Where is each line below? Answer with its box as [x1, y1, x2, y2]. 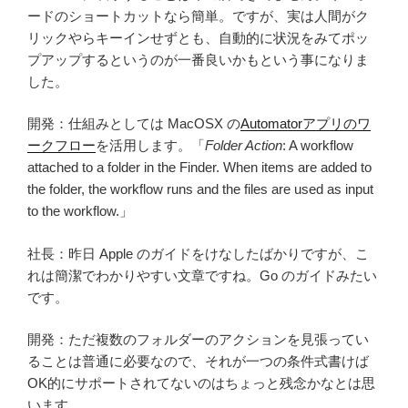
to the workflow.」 [27, 203, 133, 219]
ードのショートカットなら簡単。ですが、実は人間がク [27, 7, 369, 24]
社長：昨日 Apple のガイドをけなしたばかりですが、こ [27, 245, 369, 261]
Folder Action [205, 138, 282, 154]
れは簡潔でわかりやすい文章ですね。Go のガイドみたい [27, 267, 377, 283]
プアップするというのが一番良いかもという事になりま [27, 51, 369, 67]
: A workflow [282, 138, 353, 154]
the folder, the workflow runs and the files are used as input [27, 181, 373, 198]
